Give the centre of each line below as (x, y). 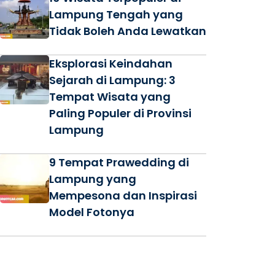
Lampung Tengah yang (116, 14)
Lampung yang (93, 179)
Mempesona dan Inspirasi (123, 196)
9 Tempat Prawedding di (119, 162)
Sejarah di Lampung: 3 (112, 80)
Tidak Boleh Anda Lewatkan (128, 31)
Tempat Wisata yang (110, 97)
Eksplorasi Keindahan (111, 64)
